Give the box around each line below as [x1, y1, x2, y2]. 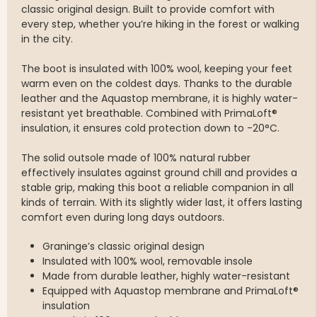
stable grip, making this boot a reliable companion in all [21, 180, 294, 195]
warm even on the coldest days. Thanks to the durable [21, 76, 292, 91]
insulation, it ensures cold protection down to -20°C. [21, 121, 279, 136]
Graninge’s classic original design [42, 239, 204, 254]
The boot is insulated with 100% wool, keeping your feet [21, 62, 292, 76]
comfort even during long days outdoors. [21, 210, 224, 225]
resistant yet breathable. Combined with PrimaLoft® [21, 106, 277, 121]
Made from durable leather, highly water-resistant [42, 269, 290, 284]
